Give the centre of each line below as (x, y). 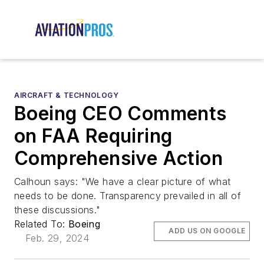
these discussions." (57, 210)
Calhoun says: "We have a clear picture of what (123, 182)
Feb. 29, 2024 (57, 238)
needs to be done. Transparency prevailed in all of (128, 196)
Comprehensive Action (118, 159)
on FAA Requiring (93, 136)
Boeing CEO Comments (121, 114)
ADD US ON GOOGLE (207, 231)
